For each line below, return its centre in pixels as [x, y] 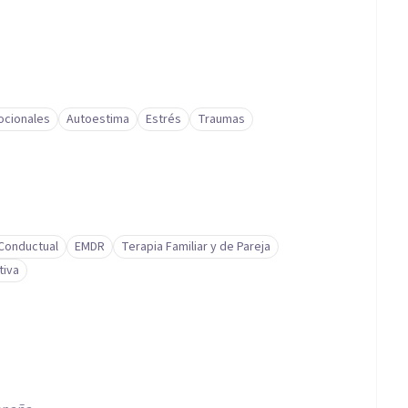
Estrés [163, 119]
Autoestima [98, 119]
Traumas [221, 119]
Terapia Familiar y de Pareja [196, 247]
